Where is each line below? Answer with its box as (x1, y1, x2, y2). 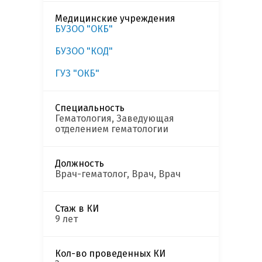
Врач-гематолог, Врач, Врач (55, 168, 181, 180)
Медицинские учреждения (55, 13, 175, 25)
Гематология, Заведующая (55, 113, 174, 125)
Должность (55, 158, 104, 170)
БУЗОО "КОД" (55, 46, 113, 57)
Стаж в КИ (55, 203, 99, 215)
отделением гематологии (55, 123, 168, 135)
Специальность (55, 102, 125, 114)
